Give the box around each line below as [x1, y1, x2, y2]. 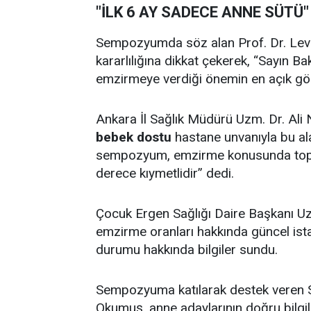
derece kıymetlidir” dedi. [96, 165, 234, 181]
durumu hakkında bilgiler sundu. [96, 241, 278, 258]
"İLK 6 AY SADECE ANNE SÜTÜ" [96, 3, 309, 21]
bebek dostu [96, 128, 171, 145]
